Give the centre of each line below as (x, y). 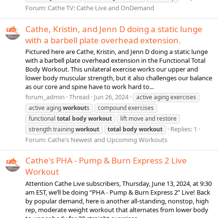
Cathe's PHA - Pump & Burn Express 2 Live (106, 161)
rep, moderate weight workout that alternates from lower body (117, 209)
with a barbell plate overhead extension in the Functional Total (115, 60)
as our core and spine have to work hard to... (90, 86)
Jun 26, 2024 (111, 97)
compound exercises (126, 108)
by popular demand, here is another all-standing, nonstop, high (117, 201)
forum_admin (45, 97)
